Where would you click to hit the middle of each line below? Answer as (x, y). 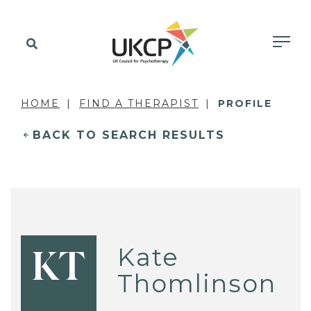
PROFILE (245, 103)
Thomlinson (197, 283)
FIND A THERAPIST (139, 103)
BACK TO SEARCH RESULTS (129, 135)
